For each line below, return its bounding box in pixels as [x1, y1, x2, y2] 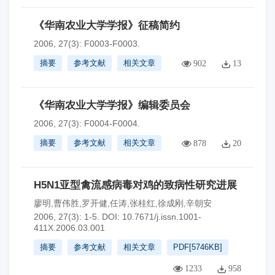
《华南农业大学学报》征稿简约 [34, 20, 180, 31]
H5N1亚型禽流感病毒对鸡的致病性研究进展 [34, 179, 237, 191]
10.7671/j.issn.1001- [122, 212, 201, 222]
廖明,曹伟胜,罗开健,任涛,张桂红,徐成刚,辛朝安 [34, 198, 212, 208]
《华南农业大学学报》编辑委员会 [34, 99, 190, 111]
